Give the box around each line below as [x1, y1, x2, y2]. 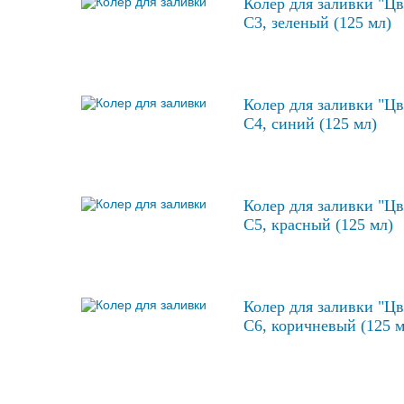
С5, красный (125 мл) [243, 216, 393, 234]
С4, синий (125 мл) [243, 115, 377, 133]
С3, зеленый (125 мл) [243, 14, 391, 32]
